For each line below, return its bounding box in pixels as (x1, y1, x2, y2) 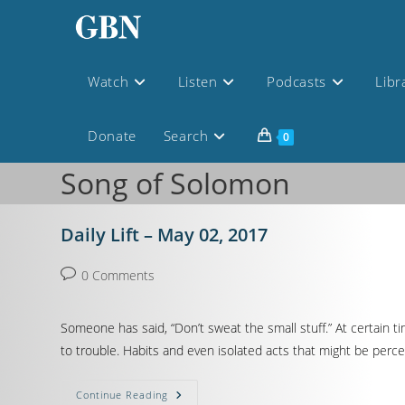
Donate (88, 127, 137, 145)
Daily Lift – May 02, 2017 (61, 222, 268, 247)
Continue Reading (76, 388, 169, 401)
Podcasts (267, 72, 326, 90)
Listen (177, 72, 218, 90)
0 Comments (81, 267, 155, 284)
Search (163, 127, 209, 145)
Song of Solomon (61, 164, 291, 202)
